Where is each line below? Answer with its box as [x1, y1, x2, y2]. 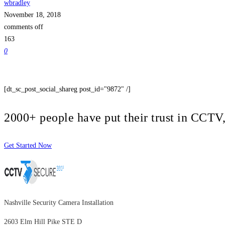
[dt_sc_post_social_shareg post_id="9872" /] [4, 85, 131, 93]
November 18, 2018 [4, 11, 61, 19]
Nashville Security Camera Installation [4, 198, 114, 206]
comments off [4, 23, 43, 31]
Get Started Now [4, 141, 52, 149]
